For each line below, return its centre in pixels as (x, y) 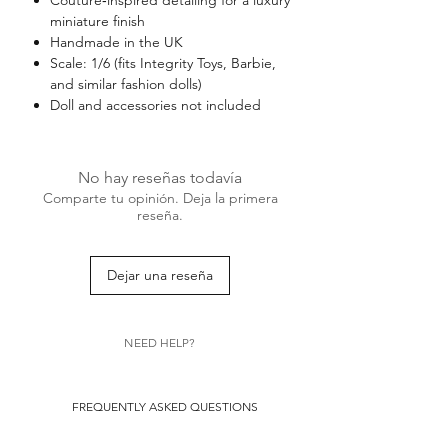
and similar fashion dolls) (126, 83)
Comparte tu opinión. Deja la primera (160, 197)
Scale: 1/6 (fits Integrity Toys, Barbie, (163, 62)
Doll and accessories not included (155, 104)
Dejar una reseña (160, 274)
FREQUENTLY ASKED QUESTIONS (165, 406)
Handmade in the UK (116, 41)
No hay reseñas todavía (160, 177)
